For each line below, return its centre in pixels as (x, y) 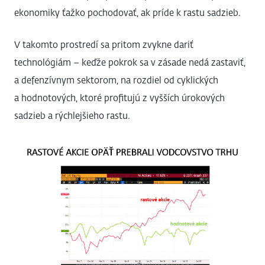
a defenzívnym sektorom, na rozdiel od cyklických (116, 80)
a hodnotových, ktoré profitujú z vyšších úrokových (119, 98)
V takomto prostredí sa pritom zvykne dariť (104, 45)
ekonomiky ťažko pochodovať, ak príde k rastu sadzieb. (127, 13)
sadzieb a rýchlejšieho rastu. (72, 116)
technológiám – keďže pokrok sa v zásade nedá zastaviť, (130, 63)
